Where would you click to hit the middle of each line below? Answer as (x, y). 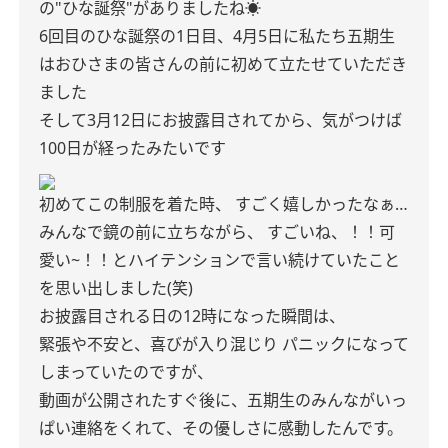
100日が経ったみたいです (132, 148)
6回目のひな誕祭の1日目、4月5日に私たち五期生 (217, 36)
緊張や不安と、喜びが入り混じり (158, 344)
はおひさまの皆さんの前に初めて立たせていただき (223, 64)
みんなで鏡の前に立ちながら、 (151, 232)
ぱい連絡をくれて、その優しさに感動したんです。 (221, 428)
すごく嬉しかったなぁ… (321, 204)
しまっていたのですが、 (126, 372)
